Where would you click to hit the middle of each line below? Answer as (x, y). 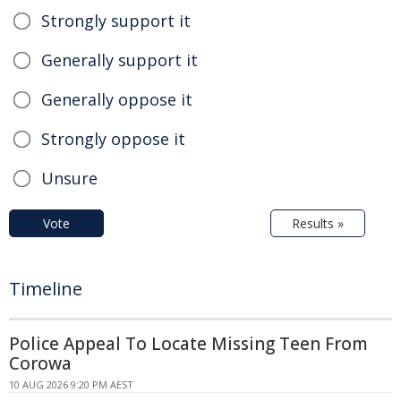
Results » (318, 223)
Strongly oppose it (113, 138)
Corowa (40, 363)
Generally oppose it (117, 99)
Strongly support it (116, 20)
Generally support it (119, 60)
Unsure (69, 178)
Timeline (46, 288)
